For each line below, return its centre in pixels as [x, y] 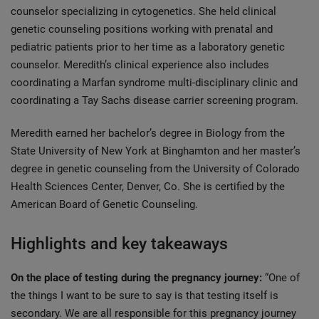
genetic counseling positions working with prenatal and [142, 29]
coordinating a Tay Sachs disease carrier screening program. [155, 100]
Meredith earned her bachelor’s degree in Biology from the [148, 133]
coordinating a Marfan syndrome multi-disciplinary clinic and [154, 83]
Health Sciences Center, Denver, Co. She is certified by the [148, 187]
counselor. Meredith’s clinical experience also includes [140, 65]
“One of [281, 278]
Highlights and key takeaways [119, 244]
